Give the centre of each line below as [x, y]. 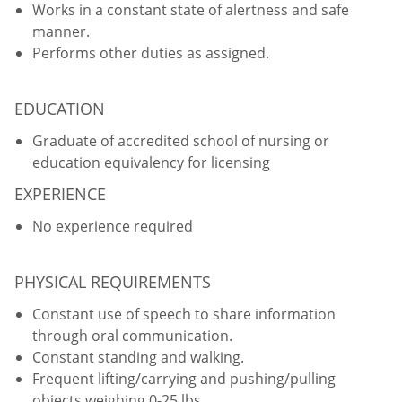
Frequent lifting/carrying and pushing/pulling [184, 378]
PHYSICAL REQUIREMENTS [113, 281]
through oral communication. [132, 335]
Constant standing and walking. [138, 357]
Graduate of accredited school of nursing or [181, 140]
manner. [61, 31]
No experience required [113, 226]
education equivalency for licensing [151, 162]
